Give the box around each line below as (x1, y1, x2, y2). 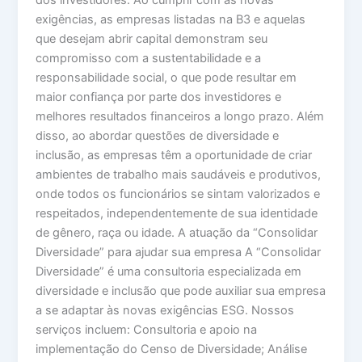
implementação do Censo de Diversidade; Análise (36, 342, 308, 357)
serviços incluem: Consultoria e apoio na (36, 322, 258, 338)
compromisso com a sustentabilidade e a (36, 51, 262, 66)
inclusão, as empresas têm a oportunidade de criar (36, 148, 313, 163)
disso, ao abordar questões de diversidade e (36, 128, 280, 144)
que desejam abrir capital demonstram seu (36, 32, 268, 47)
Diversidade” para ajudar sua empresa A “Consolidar (36, 245, 322, 260)
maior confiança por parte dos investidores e (36, 90, 282, 105)
